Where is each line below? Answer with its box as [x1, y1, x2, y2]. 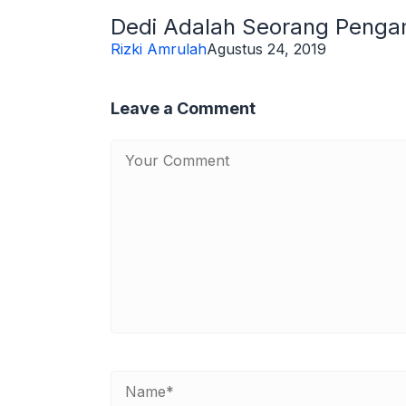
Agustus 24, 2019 [207, 39, 326, 58]
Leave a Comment [111, 98, 256, 118]
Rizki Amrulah [111, 39, 207, 58]
